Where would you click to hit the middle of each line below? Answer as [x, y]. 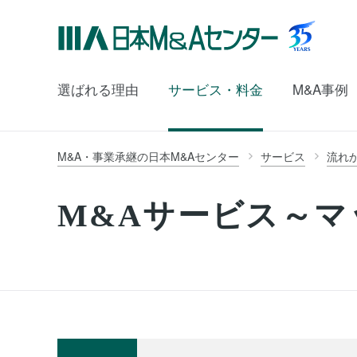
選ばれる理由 [98, 88]
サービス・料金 [216, 88]
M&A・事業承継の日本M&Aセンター [148, 156]
